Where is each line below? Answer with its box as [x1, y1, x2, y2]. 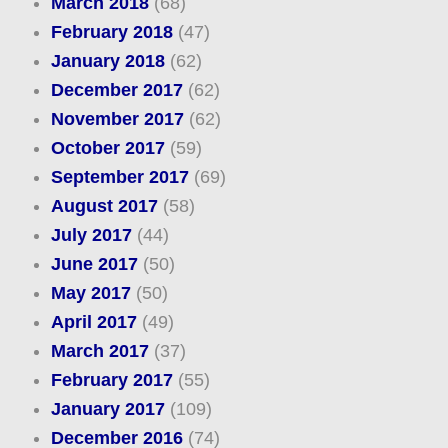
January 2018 [50, 51, 165, 72]
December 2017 [50, 80, 183, 101]
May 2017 [50, 283, 131, 304]
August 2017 [50, 196, 158, 217]
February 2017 [50, 370, 173, 391]
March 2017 [50, 341, 149, 362]
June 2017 [50, 254, 138, 275]
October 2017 [50, 138, 165, 159]
